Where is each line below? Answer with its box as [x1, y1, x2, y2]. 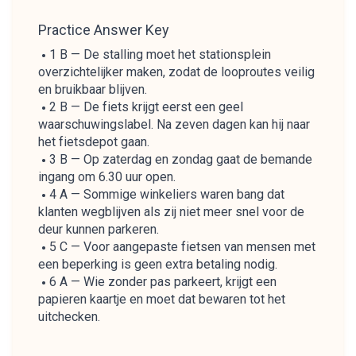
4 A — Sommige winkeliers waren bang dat [49, 187, 284, 202]
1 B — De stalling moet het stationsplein [49, 47, 271, 62]
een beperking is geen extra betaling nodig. [38, 257, 277, 272]
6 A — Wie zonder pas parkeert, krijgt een [49, 274, 277, 289]
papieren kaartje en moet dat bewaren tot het [38, 292, 285, 307]
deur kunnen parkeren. [38, 222, 159, 237]
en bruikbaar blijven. [38, 82, 147, 97]
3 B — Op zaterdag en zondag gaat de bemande [49, 152, 312, 167]
